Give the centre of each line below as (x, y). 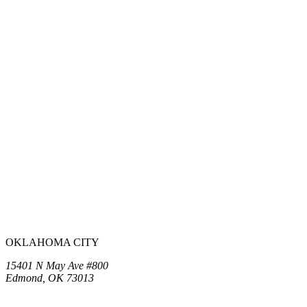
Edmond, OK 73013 (50, 278)
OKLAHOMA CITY (52, 243)
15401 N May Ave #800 (57, 266)
